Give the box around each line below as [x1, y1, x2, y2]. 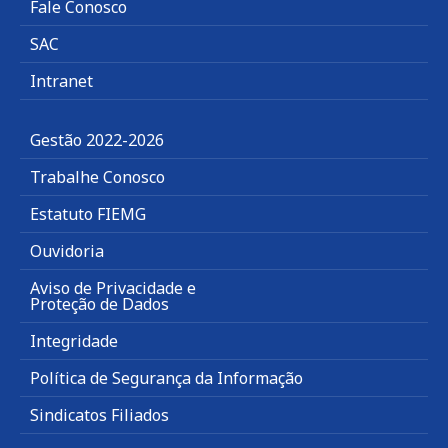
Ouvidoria [30, 239, 104, 262]
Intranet [30, 69, 93, 92]
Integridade [30, 329, 118, 352]
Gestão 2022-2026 [30, 128, 164, 151]
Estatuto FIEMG [30, 202, 146, 225]
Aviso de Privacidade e [30, 276, 196, 299]
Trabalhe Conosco [30, 165, 165, 188]
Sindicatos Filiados [30, 403, 169, 426]
